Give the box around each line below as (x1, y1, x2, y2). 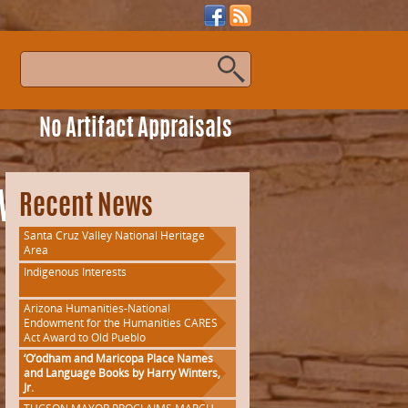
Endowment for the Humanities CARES (24, 315, 218, 331)
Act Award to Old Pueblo (24, 330, 146, 345)
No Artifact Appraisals (39, 118, 232, 141)
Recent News (19, 194, 153, 221)
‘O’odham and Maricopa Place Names (24, 351, 213, 366)
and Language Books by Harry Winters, (24, 365, 220, 381)
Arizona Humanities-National (24, 301, 170, 316)
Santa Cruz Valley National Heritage (24, 228, 205, 243)
